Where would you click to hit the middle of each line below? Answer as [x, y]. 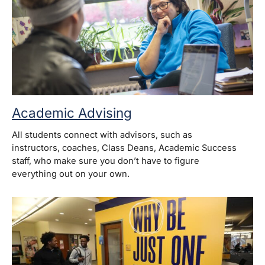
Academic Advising [72, 113]
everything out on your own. [71, 174]
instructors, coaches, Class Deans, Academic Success [124, 148]
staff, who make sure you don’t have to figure [106, 161]
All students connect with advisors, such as [102, 135]
